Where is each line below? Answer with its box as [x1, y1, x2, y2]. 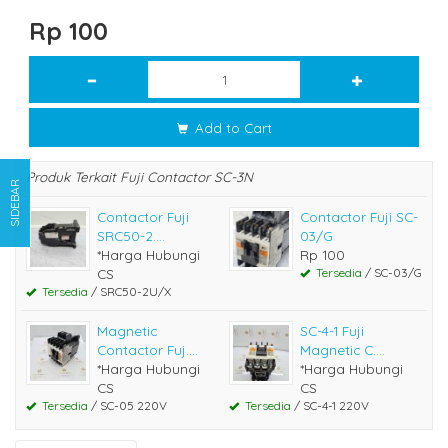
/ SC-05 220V [88, 397, 167, 413]
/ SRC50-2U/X [88, 283, 171, 299]
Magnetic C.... [300, 340, 385, 358]
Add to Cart [190, 118, 272, 136]
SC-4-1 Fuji [300, 321, 364, 339]
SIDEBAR [7, 178, 22, 227]
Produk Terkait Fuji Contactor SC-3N [26, 167, 253, 185]
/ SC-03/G [362, 264, 422, 280]
